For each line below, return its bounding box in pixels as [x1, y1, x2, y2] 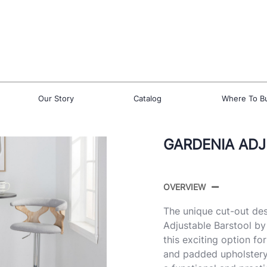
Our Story [38, 93, 74, 103]
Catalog [133, 93, 162, 103]
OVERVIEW [163, 181, 206, 192]
